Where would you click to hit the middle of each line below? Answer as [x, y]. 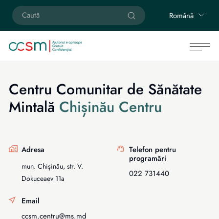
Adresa [33, 150]
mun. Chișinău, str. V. [52, 166]
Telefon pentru [153, 150]
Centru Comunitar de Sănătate [105, 89]
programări [148, 158]
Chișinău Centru [110, 107]
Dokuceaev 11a [43, 178]
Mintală [34, 107]
